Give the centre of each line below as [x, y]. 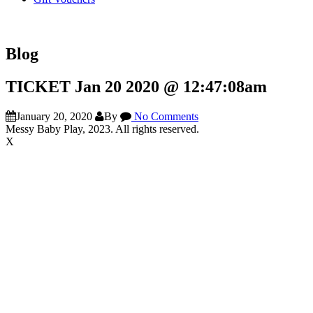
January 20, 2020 [54, 116]
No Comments [165, 116]
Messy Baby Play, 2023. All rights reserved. [102, 129]
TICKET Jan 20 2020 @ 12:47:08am [136, 86]
